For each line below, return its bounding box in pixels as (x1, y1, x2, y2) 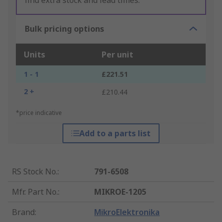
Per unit (102, 49, 133, 60)
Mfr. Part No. (12, 186, 58, 198)
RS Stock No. (12, 166, 57, 177)
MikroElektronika (94, 207, 160, 218)
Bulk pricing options (25, 23, 104, 35)
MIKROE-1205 (94, 186, 147, 198)
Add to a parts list (79, 128, 151, 139)
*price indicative (16, 109, 62, 117)
